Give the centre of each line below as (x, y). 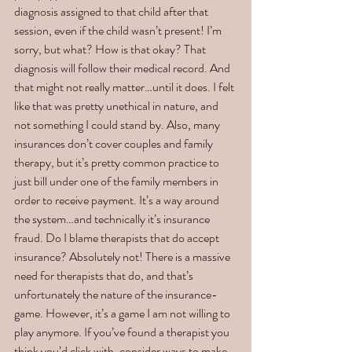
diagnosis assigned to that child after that (112, 12)
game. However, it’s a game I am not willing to (123, 313)
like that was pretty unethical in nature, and (117, 106)
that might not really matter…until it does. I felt (125, 87)
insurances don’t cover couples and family (115, 144)
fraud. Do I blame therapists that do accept (118, 238)
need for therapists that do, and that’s (105, 276)
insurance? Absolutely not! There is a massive (123, 257)
